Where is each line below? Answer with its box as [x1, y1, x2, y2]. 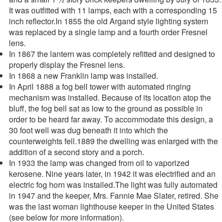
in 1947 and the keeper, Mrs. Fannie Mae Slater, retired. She [9, 189, 219, 201]
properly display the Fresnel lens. [9, 58, 125, 70]
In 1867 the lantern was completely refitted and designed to [9, 48, 215, 59]
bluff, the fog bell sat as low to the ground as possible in [9, 102, 203, 114]
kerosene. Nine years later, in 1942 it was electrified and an [9, 167, 216, 179]
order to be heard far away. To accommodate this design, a [9, 113, 213, 125]
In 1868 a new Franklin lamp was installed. [9, 69, 158, 81]
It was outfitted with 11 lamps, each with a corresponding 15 [9, 4, 217, 16]
